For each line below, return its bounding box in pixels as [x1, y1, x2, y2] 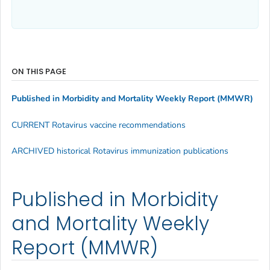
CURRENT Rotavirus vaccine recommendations [11, 119, 186, 131]
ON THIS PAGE [11, 65, 66, 77]
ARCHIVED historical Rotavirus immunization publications [11, 145, 228, 157]
